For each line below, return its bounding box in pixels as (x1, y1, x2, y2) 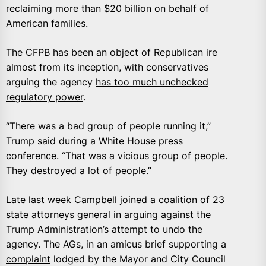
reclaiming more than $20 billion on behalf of (6, 2, 209, 15)
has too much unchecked (96, 76, 208, 88)
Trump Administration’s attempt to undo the (6, 223, 202, 236)
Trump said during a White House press (6, 135, 183, 147)
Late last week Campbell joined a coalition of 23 (6, 194, 224, 206)
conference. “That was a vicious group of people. (6, 150, 227, 162)
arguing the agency (6, 76, 96, 88)
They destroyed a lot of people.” (6, 164, 151, 177)
